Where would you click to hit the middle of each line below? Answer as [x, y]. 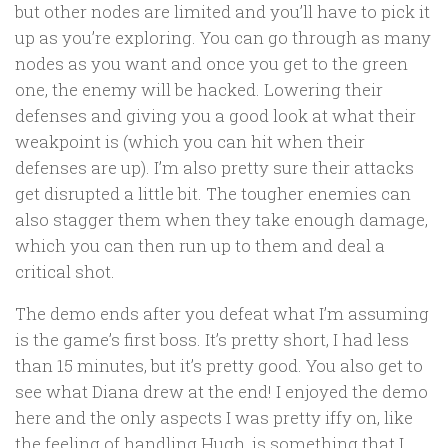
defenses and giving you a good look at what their [215, 115]
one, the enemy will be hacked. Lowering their [199, 89]
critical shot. [65, 271]
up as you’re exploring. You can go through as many [223, 37]
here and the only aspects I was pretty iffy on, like [214, 418]
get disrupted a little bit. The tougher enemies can [213, 193]
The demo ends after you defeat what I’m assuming [222, 314]
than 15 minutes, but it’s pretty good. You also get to [219, 366]
